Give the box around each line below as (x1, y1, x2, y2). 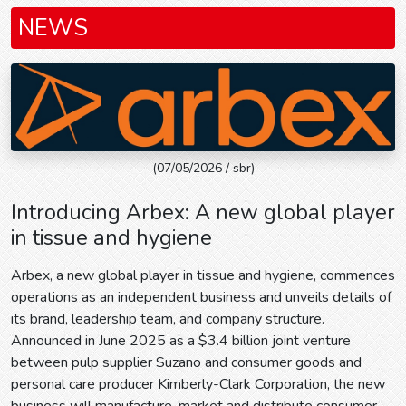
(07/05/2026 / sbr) (151, 159, 255, 178)
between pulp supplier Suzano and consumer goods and (11, 353, 362, 373)
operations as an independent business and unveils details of (11, 287, 391, 308)
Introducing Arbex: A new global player (11, 198, 395, 227)
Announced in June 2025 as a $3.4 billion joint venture (11, 331, 351, 352)
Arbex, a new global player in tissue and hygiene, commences (11, 266, 395, 286)
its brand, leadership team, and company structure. (11, 309, 324, 330)
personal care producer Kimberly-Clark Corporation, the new (11, 374, 385, 395)
